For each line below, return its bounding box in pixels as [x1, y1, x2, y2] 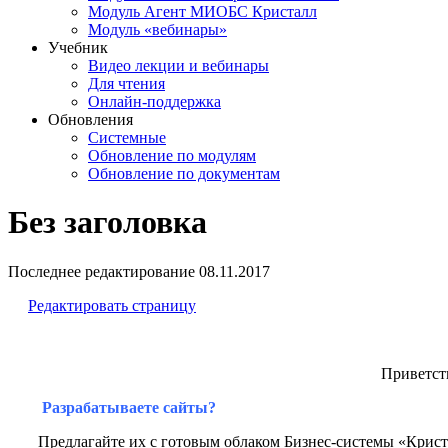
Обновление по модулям [88, 147, 256, 164]
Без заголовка [8, 204, 207, 241]
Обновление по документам [88, 165, 280, 182]
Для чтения [88, 75, 165, 92]
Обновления [48, 111, 133, 128]
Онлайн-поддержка [88, 93, 221, 110]
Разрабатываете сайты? [42, 398, 216, 416]
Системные [88, 129, 166, 146]
